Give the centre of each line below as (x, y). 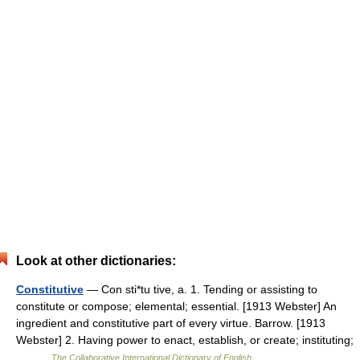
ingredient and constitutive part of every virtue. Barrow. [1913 (171, 323)
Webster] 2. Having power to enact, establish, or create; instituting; (185, 340)
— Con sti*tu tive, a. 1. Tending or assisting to (200, 289)
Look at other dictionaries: (96, 261)
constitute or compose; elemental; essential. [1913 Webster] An (176, 306)
